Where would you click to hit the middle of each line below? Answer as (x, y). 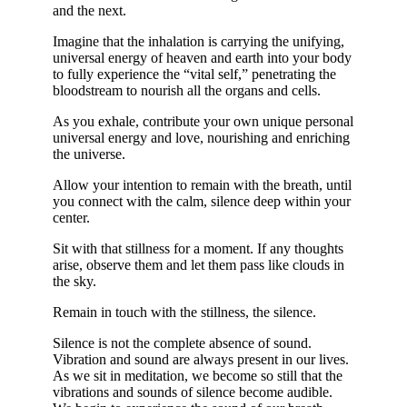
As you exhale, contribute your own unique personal (203, 122)
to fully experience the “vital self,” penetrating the (194, 74)
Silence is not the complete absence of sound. (182, 343)
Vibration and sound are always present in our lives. (201, 360)
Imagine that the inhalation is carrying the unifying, (199, 42)
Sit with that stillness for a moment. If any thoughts (198, 249)
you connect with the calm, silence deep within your (202, 202)
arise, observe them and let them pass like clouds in (199, 265)
